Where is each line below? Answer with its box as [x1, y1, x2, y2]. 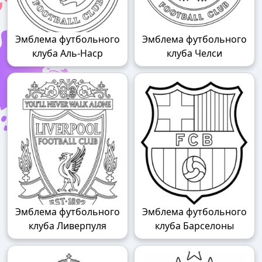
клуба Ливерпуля [29, 219, 106, 232]
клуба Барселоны [155, 219, 234, 232]
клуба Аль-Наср [32, 46, 103, 60]
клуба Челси [167, 46, 222, 60]
